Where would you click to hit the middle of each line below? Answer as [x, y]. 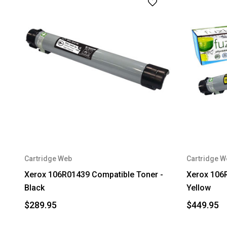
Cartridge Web [48, 159]
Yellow [198, 188]
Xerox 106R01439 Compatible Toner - [94, 175]
